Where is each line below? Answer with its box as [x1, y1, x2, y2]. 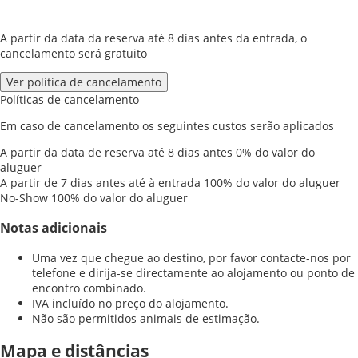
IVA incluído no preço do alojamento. [32, 296, 229, 312]
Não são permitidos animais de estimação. [32, 311, 260, 327]
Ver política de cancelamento [6, 74, 161, 90]
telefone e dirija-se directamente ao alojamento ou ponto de [32, 265, 355, 281]
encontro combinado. [32, 280, 146, 296]
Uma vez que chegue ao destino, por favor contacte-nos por [32, 250, 351, 266]
